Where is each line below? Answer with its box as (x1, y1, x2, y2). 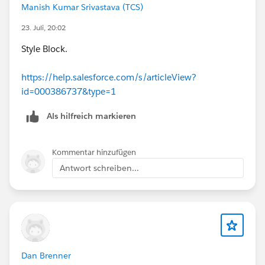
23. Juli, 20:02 (21, 22, 66, 33)
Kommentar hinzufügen (52, 147, 136, 157)
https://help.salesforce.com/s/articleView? (21, 71, 196, 83)
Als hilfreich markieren (47, 110, 136, 121)
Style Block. (21, 43, 70, 54)
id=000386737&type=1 (21, 85, 116, 97)
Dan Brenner (21, 250, 71, 261)
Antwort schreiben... (60, 162, 139, 173)
